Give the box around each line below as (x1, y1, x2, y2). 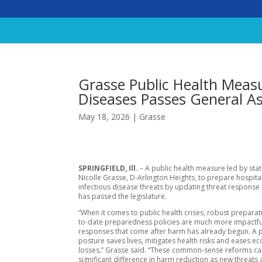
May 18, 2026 (78, 111, 130, 122)
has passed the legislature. (78, 191, 167, 201)
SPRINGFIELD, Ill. (78, 163, 139, 173)
